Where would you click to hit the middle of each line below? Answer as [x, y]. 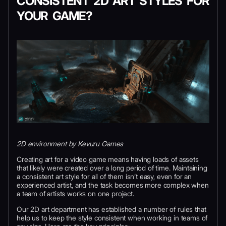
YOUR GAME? [55, 16]
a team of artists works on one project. [75, 193]
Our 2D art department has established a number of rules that [111, 209]
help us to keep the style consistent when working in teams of [112, 217]
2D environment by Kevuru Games [70, 143]
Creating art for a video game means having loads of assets [108, 159]
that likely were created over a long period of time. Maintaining [112, 167]
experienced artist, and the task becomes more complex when [113, 185]
